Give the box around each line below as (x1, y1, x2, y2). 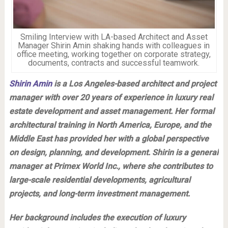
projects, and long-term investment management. (9, 188, 190, 198)
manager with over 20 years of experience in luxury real (9, 92, 213, 102)
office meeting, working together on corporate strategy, (17, 49, 211, 59)
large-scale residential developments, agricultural (9, 175, 190, 185)
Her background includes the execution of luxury (9, 212, 186, 222)
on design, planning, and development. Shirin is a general (9, 147, 218, 157)
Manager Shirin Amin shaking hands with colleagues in (18, 40, 210, 50)
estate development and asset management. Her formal (9, 106, 214, 116)
